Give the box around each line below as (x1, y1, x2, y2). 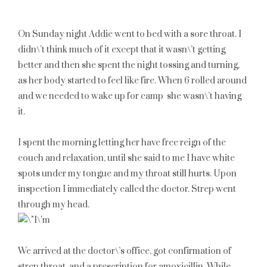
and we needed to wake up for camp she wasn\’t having (18, 91, 241, 102)
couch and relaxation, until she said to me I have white (18, 153, 235, 164)
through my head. (18, 199, 89, 210)
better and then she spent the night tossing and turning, (18, 60, 240, 71)
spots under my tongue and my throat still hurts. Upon (18, 168, 237, 179)
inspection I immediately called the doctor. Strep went (18, 184, 236, 195)
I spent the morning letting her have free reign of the (18, 137, 226, 148)
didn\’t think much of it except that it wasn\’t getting (18, 44, 225, 55)
